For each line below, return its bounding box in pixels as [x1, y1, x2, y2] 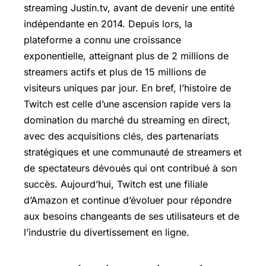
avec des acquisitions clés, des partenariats [24, 130, 218, 142]
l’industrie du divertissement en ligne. [24, 226, 189, 238]
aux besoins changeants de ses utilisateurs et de [24, 210, 239, 222]
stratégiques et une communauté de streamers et [24, 146, 242, 158]
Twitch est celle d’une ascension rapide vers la [24, 98, 231, 110]
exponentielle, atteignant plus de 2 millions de [24, 50, 229, 62]
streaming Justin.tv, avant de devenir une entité [24, 2, 235, 14]
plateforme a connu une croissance [24, 34, 181, 46]
